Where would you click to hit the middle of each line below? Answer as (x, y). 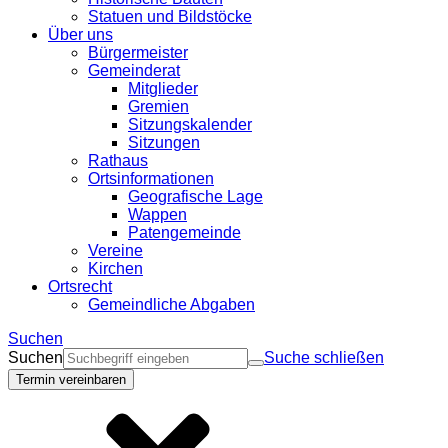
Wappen (157, 214)
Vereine (115, 250)
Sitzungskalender (190, 124)
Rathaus (118, 160)
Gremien (158, 106)
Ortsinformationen (151, 178)
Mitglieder (163, 88)
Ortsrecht (80, 286)
